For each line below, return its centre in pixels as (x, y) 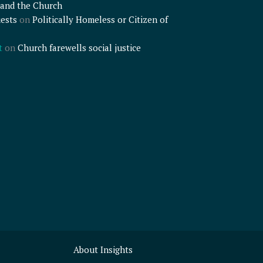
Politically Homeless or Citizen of (100, 20)
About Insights (103, 249)
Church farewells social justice (79, 48)
